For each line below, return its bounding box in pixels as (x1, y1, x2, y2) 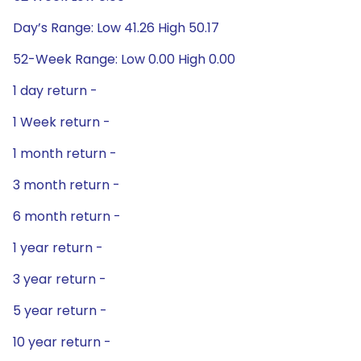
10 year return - (13, 333, 111, 351)
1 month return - (13, 144, 117, 163)
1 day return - (13, 81, 98, 100)
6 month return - (13, 207, 121, 226)
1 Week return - (13, 113, 110, 131)
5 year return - (13, 301, 107, 320)
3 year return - (13, 270, 106, 288)
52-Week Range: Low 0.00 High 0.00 (13, 50, 235, 68)
